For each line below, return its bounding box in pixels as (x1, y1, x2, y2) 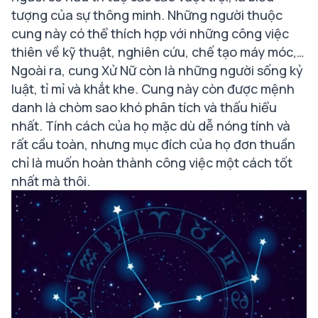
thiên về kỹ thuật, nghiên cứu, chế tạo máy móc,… (11, 43, 305, 60)
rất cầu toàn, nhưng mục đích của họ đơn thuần (11, 136, 295, 153)
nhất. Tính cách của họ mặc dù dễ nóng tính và (11, 117, 290, 134)
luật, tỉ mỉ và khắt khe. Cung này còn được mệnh (11, 80, 295, 97)
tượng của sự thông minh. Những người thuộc (11, 6, 283, 23)
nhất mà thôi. (11, 172, 90, 190)
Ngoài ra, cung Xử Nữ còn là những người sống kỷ (11, 62, 303, 79)
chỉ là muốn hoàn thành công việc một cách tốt (11, 154, 292, 171)
